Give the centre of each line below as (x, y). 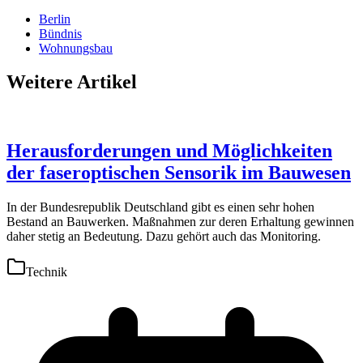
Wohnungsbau (76, 48)
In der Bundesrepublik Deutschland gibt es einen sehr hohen (160, 207)
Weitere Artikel (72, 82)
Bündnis (60, 33)
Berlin (55, 19)
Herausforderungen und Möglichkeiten (169, 151)
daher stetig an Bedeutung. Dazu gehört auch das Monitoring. (164, 237)
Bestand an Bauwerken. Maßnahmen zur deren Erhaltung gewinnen (180, 222)
